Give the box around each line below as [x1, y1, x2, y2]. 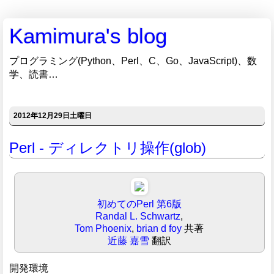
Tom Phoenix [75, 223, 132, 234]
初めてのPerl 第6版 [97, 199, 182, 210]
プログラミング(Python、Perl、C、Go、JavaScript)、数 [9, 56, 257, 66]
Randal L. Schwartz [95, 211, 181, 222]
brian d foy [136, 223, 182, 234]
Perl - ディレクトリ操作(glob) [9, 139, 206, 156]
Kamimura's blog [9, 24, 167, 48]
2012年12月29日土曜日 [13, 111, 92, 120]
